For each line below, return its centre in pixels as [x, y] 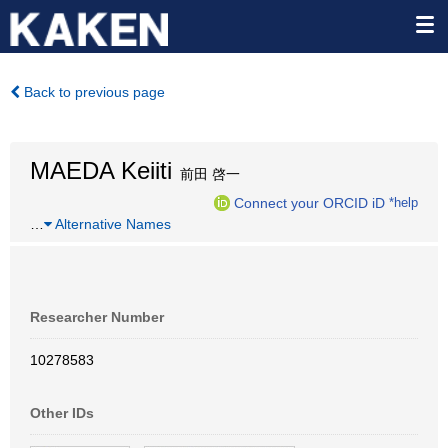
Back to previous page [92, 92]
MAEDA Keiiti [101, 170]
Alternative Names [111, 224]
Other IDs [62, 413]
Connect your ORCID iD [309, 202]
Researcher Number [97, 317]
